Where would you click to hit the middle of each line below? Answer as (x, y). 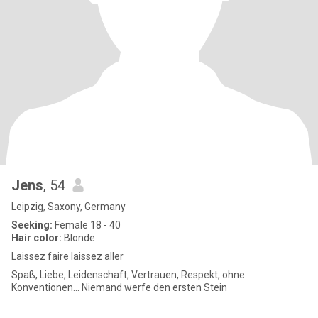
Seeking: (32, 225)
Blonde (78, 238)
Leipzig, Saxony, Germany (68, 207)
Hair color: (37, 238)
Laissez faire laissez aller (67, 256)
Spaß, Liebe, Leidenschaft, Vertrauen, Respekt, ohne (128, 275)
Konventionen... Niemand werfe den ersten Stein (119, 287)
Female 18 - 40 (87, 225)
